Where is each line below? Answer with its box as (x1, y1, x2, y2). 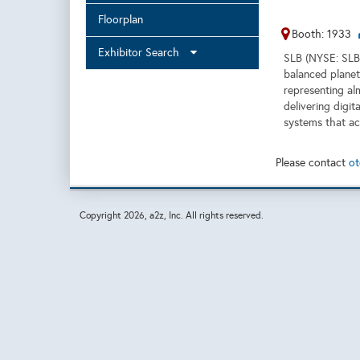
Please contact (275, 156, 349, 170)
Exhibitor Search (98, 46, 189, 59)
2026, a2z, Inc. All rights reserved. (124, 210, 264, 221)
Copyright (80, 210, 124, 221)
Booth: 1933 (291, 27, 351, 41)
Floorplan (98, 13, 143, 27)
